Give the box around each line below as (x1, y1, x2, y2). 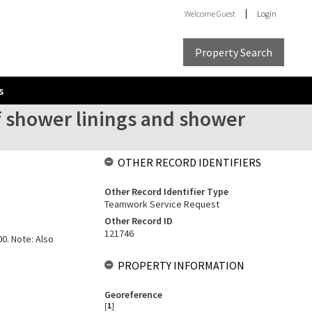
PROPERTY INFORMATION (117, 258, 244, 272)
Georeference (104, 288, 162, 301)
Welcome (185, 8, 217, 19)
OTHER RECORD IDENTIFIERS (117, 155, 261, 169)
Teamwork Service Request (104, 198, 219, 210)
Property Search (195, 45, 272, 59)
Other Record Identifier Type (104, 185, 228, 198)
